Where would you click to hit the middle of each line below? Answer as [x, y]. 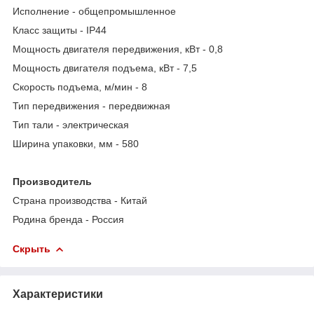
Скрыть [32, 248]
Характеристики [58, 294]
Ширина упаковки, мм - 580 [76, 143]
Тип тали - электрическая [71, 124]
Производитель [52, 181]
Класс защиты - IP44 [60, 30]
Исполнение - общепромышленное [94, 11]
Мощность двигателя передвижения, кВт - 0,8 [118, 49]
